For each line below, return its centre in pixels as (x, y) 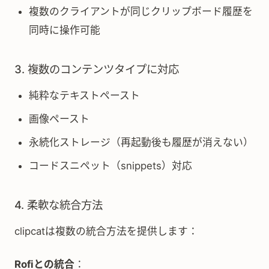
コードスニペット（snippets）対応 (110, 166)
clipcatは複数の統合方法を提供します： (106, 231)
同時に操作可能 (65, 30)
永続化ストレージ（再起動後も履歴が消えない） (141, 142)
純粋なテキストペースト (84, 95)
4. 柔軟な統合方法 (59, 205)
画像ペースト (59, 119)
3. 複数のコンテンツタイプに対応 (97, 69)
